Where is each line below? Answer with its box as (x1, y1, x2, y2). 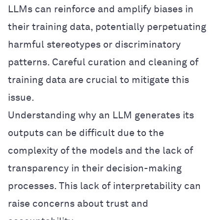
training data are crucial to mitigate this (8, 75, 189, 85)
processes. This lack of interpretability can (8, 181, 201, 191)
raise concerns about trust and (8, 198, 148, 209)
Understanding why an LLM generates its (8, 110, 194, 120)
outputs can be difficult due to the (8, 128, 164, 138)
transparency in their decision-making (8, 163, 182, 173)
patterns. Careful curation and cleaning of (8, 57, 198, 67)
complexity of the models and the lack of (8, 145, 193, 156)
